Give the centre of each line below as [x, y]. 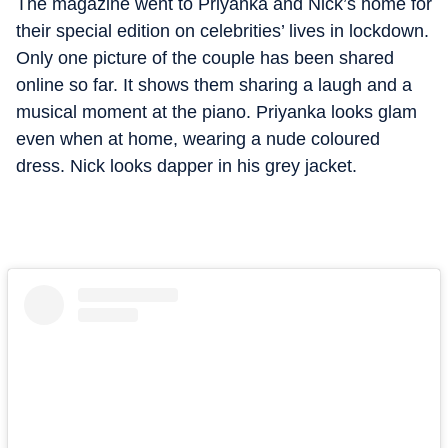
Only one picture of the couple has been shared [205, 57]
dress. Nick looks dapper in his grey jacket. [186, 165]
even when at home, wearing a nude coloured [198, 138]
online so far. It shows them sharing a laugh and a [214, 84]
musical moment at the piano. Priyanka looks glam [216, 111]
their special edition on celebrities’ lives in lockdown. [222, 30]
